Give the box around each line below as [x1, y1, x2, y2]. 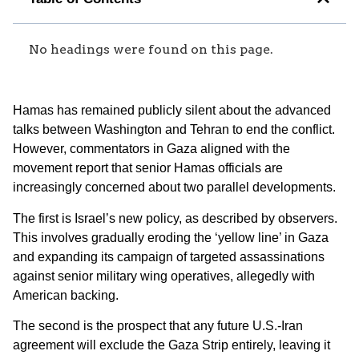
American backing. [13, 288, 119, 302]
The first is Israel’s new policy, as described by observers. [13, 211, 337, 225]
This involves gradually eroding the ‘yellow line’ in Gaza [13, 230, 329, 244]
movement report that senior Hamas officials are [13, 161, 283, 175]
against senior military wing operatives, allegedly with [13, 268, 315, 283]
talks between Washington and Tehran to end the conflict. [13, 123, 335, 137]
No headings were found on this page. [29, 42, 273, 58]
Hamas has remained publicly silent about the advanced [13, 103, 331, 118]
